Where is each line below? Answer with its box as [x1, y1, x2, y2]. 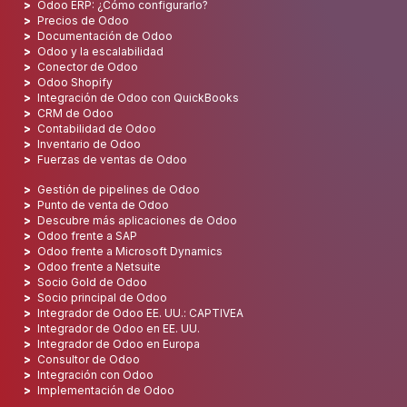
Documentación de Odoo [37, 29, 173, 44]
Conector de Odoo [37, 60, 138, 74]
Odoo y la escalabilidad [37, 45, 164, 59]
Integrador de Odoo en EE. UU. [37, 322, 200, 336]
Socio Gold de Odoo [37, 275, 147, 290]
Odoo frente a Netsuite [37, 260, 161, 274]
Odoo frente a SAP [37, 229, 137, 243]
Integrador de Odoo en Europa [37, 337, 200, 352]
